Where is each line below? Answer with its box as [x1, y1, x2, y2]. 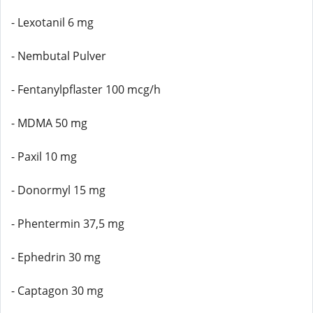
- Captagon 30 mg [11, 283, 103, 298]
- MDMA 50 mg [11, 115, 87, 131]
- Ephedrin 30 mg [11, 249, 101, 265]
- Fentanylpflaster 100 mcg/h [11, 82, 161, 97]
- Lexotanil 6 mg [11, 15, 94, 30]
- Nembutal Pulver [11, 48, 106, 64]
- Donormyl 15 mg [11, 182, 105, 198]
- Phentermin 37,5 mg [11, 216, 124, 231]
